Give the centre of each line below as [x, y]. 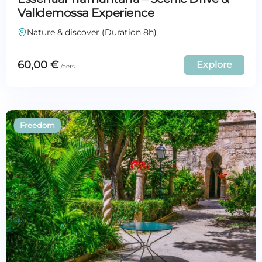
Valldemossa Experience [86, 13]
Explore [214, 65]
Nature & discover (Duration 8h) [92, 32]
